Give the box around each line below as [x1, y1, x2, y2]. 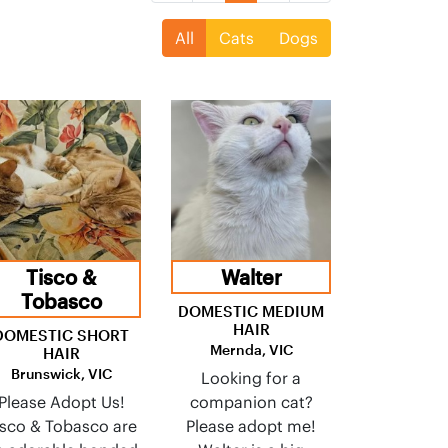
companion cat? [189, 392, 313, 412]
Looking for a [201, 368, 301, 388]
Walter [220, 265, 282, 289]
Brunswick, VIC [10, 365, 112, 382]
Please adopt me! [186, 416, 316, 436]
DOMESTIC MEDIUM [178, 302, 324, 320]
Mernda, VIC [209, 341, 293, 358]
